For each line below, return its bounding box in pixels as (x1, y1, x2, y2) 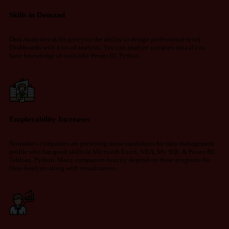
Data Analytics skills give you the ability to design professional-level (9, 35, 200, 43)
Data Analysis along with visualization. (9, 164, 118, 172)
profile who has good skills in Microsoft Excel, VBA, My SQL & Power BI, (9, 148, 215, 156)
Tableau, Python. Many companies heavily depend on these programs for (9, 156, 210, 164)
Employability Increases (9, 114, 90, 124)
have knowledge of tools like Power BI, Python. (9, 52, 142, 60)
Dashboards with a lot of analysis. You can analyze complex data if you (9, 43, 205, 52)
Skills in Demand (9, 10, 65, 19)
